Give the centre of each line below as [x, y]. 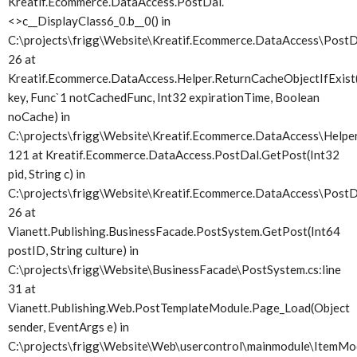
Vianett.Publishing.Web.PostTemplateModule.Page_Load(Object [179, 308]
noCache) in [39, 116]
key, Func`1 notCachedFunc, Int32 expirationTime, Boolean [164, 97]
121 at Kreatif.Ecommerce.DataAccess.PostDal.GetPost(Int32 [174, 155]
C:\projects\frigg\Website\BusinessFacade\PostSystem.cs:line [175, 269]
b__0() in [149, 21]
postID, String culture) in [73, 250]
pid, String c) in [47, 174]
